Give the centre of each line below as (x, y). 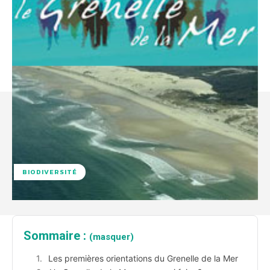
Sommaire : (56, 236)
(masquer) (111, 237)
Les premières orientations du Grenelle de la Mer (143, 259)
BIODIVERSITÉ (50, 172)
